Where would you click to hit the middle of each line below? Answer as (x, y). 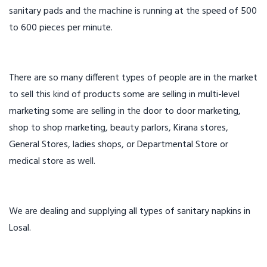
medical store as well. (52, 162)
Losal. (20, 228)
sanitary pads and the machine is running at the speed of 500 (133, 11)
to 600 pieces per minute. (61, 28)
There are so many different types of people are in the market (133, 78)
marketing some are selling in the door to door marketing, (125, 111)
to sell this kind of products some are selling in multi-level (124, 95)
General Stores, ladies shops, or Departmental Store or (119, 145)
